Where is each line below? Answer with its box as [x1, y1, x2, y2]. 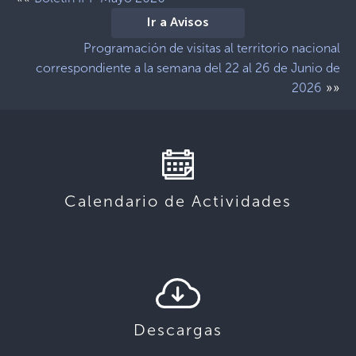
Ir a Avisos [147, 17, 209, 29]
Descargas [133, 320, 222, 339]
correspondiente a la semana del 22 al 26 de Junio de [36, 60, 340, 75]
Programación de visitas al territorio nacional [83, 41, 340, 56]
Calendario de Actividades [64, 192, 292, 211]
